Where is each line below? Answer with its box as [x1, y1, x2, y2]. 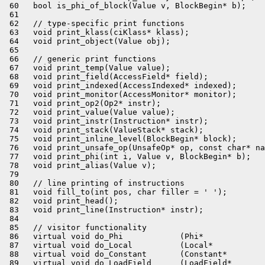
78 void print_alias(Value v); [5, 161, 156, 170]
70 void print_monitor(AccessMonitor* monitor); [5, 90, 237, 99]
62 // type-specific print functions [5, 19, 185, 28]
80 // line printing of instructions [5, 179, 185, 188]
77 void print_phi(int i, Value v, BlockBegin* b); [5, 152, 251, 161]
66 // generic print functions [5, 54, 156, 63]
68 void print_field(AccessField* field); [5, 72, 208, 81]
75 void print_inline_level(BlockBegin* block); [5, 134, 237, 143]
